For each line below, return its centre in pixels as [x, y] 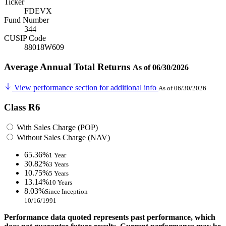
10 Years [61, 183]
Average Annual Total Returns [68, 67]
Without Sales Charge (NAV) [62, 138]
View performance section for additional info [85, 87]
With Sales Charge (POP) [56, 128]
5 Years [59, 174]
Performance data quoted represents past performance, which [110, 217]
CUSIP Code [25, 38]
